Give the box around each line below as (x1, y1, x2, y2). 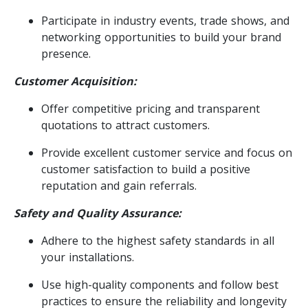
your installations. (41, 249, 134, 265)
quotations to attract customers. (41, 117, 210, 133)
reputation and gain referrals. (41, 177, 197, 193)
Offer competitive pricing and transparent (41, 100, 260, 116)
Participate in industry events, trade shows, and (41, 12, 289, 28)
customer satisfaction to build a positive (41, 161, 250, 177)
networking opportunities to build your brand (41, 29, 281, 45)
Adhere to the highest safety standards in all (41, 232, 274, 248)
